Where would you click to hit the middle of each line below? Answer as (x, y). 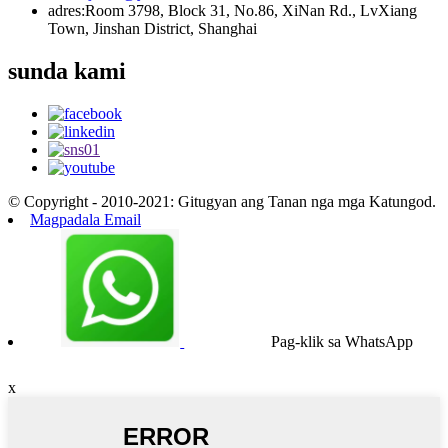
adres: (66, 11)
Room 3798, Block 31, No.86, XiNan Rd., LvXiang (251, 11)
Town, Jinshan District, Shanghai (152, 29)
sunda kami (67, 71)
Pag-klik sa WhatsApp (341, 342)
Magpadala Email (85, 220)
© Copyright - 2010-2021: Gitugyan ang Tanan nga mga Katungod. (222, 202)
